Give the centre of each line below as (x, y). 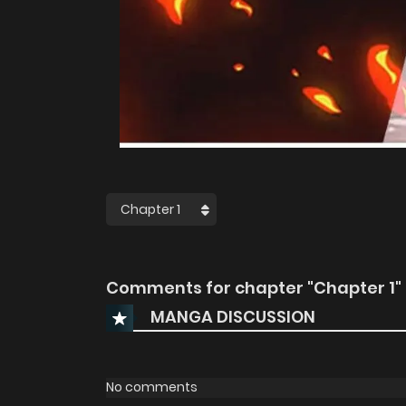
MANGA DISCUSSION (233, 317)
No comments (152, 387)
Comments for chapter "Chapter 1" (254, 287)
